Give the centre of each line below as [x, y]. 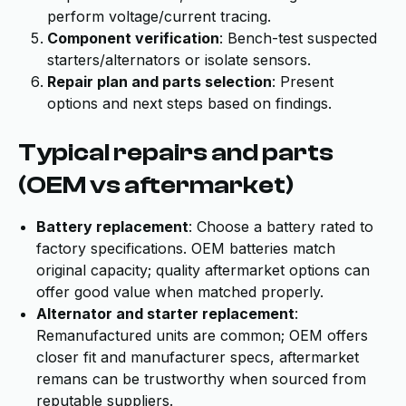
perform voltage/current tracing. [159, 16]
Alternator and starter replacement [165, 314]
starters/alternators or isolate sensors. [179, 60]
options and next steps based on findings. [189, 103]
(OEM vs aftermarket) [156, 185]
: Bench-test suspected [298, 38]
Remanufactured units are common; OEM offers [202, 335]
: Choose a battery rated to [281, 227]
